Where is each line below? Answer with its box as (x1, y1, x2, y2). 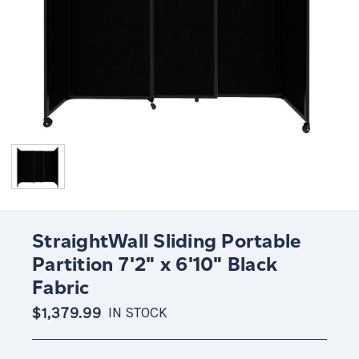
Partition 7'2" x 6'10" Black (32, 252, 277, 276)
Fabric (32, 275, 90, 299)
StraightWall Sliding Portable (32, 228, 301, 252)
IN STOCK (108, 304, 168, 321)
